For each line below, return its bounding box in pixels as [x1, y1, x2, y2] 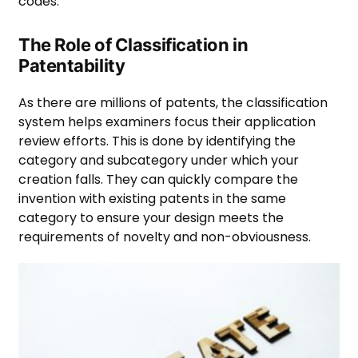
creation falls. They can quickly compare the [18, 170, 298, 189]
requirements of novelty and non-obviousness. [18, 228, 311, 247]
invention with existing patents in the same [18, 189, 286, 209]
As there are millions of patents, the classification [18, 93, 328, 113]
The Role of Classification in [18, 34, 249, 56]
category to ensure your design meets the [18, 209, 284, 228]
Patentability [18, 55, 125, 77]
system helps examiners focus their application [18, 113, 316, 132]
